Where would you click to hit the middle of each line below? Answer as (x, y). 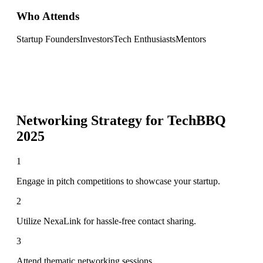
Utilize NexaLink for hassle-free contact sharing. (106, 221)
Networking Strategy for (92, 120)
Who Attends (48, 16)
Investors (97, 39)
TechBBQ (197, 120)
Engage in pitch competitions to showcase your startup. (118, 181)
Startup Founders (48, 39)
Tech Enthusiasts (144, 39)
